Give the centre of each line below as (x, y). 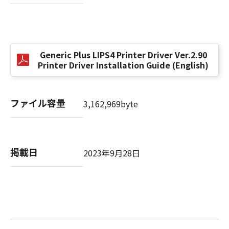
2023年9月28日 (111, 153)
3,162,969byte (110, 104)
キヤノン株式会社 (59, 54)
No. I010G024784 (59, 78)
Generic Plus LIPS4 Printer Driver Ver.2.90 (123, 55)
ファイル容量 (38, 103)
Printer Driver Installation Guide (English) (123, 65)
